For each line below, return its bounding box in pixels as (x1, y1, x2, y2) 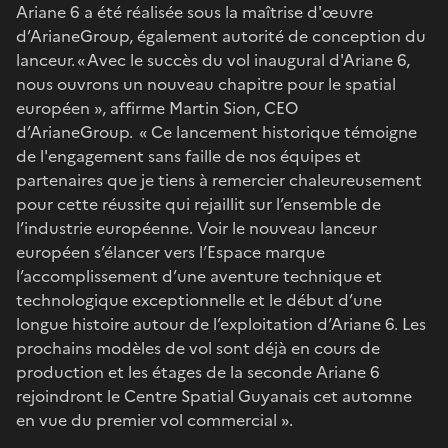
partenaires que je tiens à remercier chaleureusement (16, 167, 422, 192)
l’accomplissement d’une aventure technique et (16, 263, 382, 288)
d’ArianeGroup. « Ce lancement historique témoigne (16, 119, 417, 144)
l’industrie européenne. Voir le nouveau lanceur (16, 215, 377, 240)
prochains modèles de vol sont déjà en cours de (16, 335, 380, 360)
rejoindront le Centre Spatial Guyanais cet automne (16, 383, 412, 408)
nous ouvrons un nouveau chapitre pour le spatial (16, 71, 396, 96)
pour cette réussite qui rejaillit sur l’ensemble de (16, 191, 381, 216)
